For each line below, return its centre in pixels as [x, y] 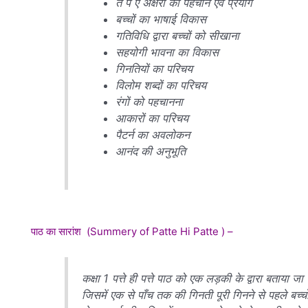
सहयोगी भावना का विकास [167, 52]
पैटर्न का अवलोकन [153, 134]
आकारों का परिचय [152, 118]
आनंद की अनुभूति [151, 151]
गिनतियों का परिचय [154, 68]
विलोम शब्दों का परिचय [161, 85]
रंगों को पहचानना [150, 101]
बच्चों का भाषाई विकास [161, 19]
